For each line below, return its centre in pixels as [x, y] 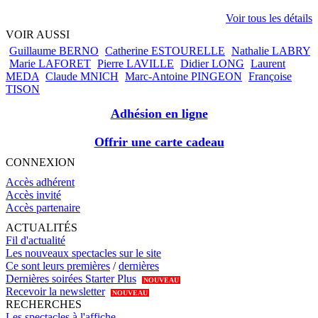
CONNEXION [40, 163]
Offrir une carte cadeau [159, 142]
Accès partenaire [43, 208]
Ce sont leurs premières [58, 266]
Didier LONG [212, 64]
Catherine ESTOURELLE [165, 51]
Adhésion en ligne [159, 114]
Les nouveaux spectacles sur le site [83, 253]
